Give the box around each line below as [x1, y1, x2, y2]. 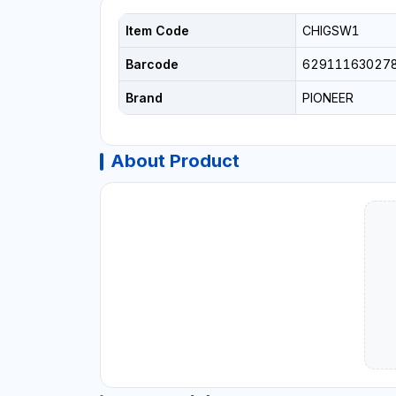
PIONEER [301, 90, 354, 106]
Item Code [125, 23, 189, 39]
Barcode [125, 57, 179, 72]
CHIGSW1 [301, 23, 360, 39]
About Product [110, 150, 240, 172]
